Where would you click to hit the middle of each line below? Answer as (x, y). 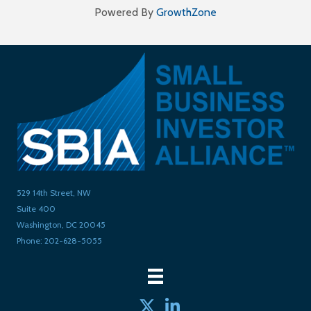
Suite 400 (36, 209)
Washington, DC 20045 (61, 225)
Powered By (125, 12)
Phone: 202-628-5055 (59, 241)
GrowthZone (186, 12)
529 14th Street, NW (53, 193)
